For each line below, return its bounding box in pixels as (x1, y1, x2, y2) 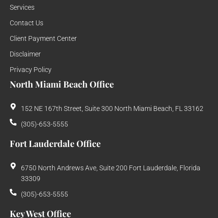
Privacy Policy (10, 66, 52, 74)
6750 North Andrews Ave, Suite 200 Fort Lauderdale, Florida (20, 164, 200, 172)
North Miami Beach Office (10, 78, 114, 91)
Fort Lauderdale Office (10, 138, 101, 150)
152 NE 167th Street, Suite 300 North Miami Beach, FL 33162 (20, 105, 203, 113)
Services (10, 3, 35, 12)
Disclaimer (10, 50, 41, 58)
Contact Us (10, 19, 43, 27)
